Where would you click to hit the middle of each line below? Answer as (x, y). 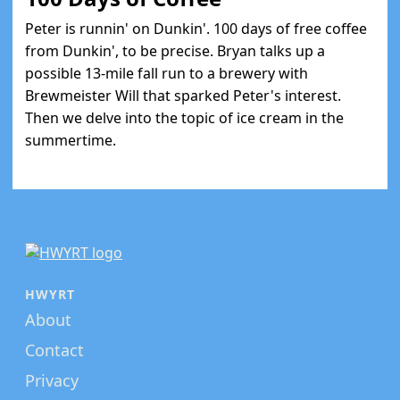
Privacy (52, 380)
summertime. (71, 140)
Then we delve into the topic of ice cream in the (184, 118)
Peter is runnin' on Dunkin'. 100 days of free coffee (196, 29)
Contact (54, 350)
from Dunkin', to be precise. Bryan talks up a (175, 51)
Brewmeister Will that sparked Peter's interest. (183, 96)
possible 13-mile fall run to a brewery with (167, 73)
